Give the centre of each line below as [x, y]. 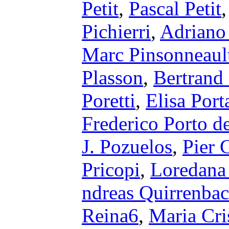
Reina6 [110, 215]
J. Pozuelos [127, 146]
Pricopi [111, 169]
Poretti [109, 100]
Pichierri [116, 31]
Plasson [112, 77]
